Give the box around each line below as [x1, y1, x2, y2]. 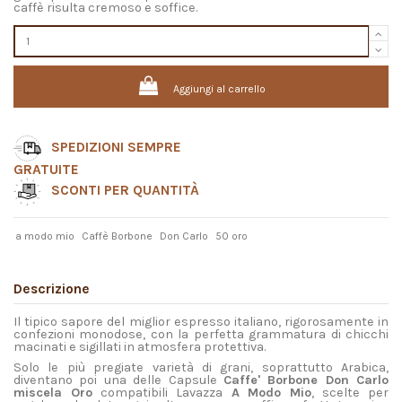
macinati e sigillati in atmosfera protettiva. [13, 338, 266, 354]
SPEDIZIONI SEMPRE [50, 138, 181, 155]
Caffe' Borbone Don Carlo [223, 372, 389, 389]
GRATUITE [13, 162, 79, 179]
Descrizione [13, 280, 90, 297]
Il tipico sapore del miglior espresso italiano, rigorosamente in [13, 313, 389, 329]
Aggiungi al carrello [173, 83, 267, 96]
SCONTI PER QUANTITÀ [50, 181, 199, 198]
